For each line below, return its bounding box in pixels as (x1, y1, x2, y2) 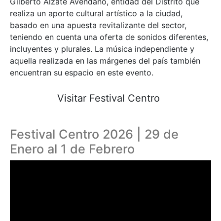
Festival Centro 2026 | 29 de (10, 126, 179, 142)
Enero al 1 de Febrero (10, 141, 135, 156)
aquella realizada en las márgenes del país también (10, 55, 200, 66)
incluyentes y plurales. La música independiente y (10, 43, 194, 54)
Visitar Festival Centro (57, 92, 160, 104)
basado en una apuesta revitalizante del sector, (10, 20, 186, 30)
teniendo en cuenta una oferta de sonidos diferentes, (10, 32, 208, 42)
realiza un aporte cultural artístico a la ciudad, (10, 8, 183, 18)
